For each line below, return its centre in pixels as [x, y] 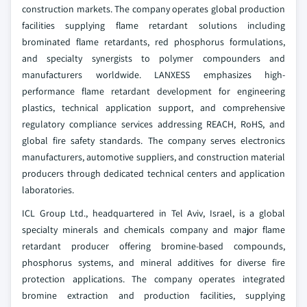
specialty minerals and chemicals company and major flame [153, 229]
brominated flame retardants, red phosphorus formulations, [153, 41]
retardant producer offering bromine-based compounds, [153, 246]
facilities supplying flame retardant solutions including [153, 25]
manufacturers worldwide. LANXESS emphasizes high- [153, 74]
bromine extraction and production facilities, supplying [153, 295]
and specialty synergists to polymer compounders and [153, 58]
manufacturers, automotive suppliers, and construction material [153, 157]
